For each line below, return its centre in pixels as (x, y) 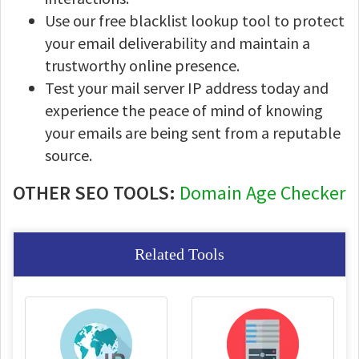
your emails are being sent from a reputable (193, 133)
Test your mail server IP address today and (187, 88)
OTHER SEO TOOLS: (96, 193)
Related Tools (179, 254)
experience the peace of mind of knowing (184, 110)
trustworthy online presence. (142, 65)
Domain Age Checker (262, 193)
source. (69, 155)
